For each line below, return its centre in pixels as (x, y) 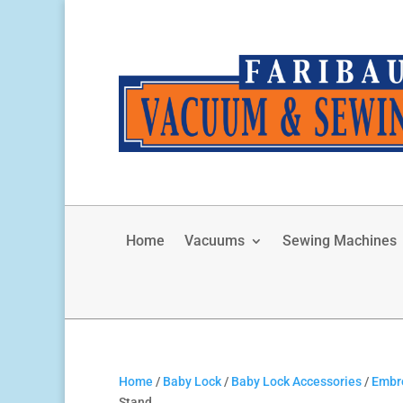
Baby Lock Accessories (296, 382)
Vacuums (214, 241)
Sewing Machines (339, 241)
